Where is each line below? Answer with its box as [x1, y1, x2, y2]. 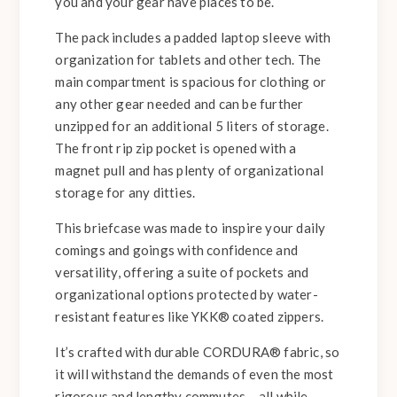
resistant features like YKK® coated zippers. [55, 308, 324, 325]
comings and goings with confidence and [55, 242, 299, 259]
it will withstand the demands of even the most [55, 366, 334, 383]
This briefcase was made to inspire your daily [55, 220, 326, 237]
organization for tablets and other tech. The [55, 51, 322, 68]
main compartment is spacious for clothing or [55, 74, 327, 90]
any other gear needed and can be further [55, 96, 304, 113]
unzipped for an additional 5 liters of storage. [55, 118, 329, 135]
